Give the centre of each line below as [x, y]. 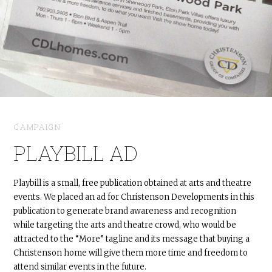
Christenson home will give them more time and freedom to [131, 253]
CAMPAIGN [37, 127]
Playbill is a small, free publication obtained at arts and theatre [133, 183]
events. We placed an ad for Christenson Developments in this [134, 197]
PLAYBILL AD [76, 153]
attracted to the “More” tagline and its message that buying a [132, 239]
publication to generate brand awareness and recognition [125, 211]
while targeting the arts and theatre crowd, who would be [125, 225]
